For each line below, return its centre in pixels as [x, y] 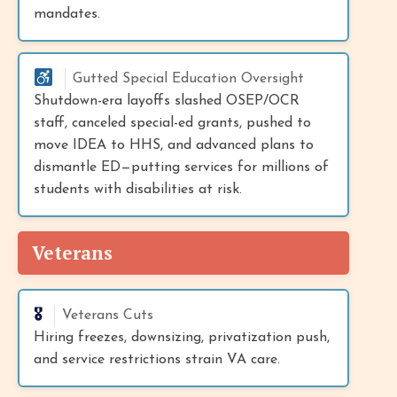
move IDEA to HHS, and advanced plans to [174, 145]
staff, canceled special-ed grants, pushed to [172, 123]
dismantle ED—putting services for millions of [181, 167]
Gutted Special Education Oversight [188, 78]
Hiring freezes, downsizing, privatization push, [182, 337]
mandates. [67, 14]
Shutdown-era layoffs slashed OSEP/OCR [167, 101]
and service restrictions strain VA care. [157, 359]
